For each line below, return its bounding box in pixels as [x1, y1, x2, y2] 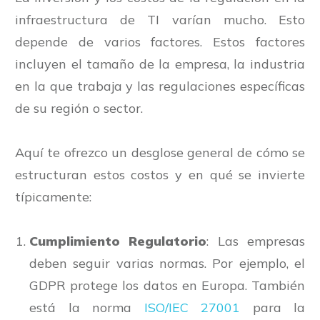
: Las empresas [206, 233, 306, 250]
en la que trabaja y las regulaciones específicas [15, 78, 305, 95]
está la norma [29, 299, 144, 316]
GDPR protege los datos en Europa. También [29, 277, 305, 294]
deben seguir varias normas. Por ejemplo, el [29, 255, 305, 272]
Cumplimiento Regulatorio [29, 233, 207, 250]
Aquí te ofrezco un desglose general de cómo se [15, 144, 305, 161]
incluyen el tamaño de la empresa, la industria [15, 56, 305, 73]
